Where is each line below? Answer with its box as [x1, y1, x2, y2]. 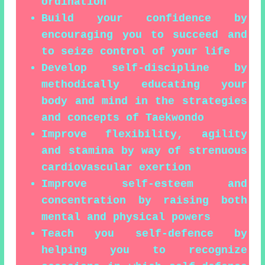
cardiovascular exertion [41, 161, 192, 173]
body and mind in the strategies [41, 95, 247, 107]
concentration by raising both [41, 194, 247, 206]
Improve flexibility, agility [41, 128, 247, 140]
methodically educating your [41, 78, 247, 91]
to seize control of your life [41, 45, 231, 57]
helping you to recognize [41, 244, 247, 256]
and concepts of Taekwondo [41, 111, 205, 124]
